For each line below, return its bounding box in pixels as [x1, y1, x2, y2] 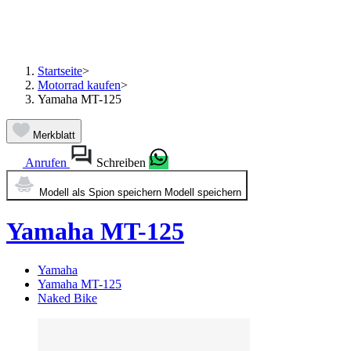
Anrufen [25, 156, 67, 169]
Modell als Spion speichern [39, 186, 161, 198]
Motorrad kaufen [38, 78, 121, 92]
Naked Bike [38, 291, 97, 305]
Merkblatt [33, 129, 75, 141]
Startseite [38, 64, 82, 78]
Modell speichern [165, 186, 241, 198]
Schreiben [96, 156, 146, 169]
